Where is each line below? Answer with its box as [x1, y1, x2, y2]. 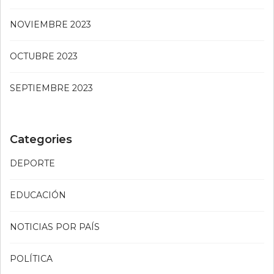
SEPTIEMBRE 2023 [10, 83, 93, 94]
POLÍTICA [10, 253, 53, 265]
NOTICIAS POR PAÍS [10, 221, 100, 233]
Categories [10, 133, 72, 147]
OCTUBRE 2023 [10, 51, 78, 62]
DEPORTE [10, 158, 55, 169]
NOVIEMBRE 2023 [10, 19, 91, 31]
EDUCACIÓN [10, 190, 66, 201]
